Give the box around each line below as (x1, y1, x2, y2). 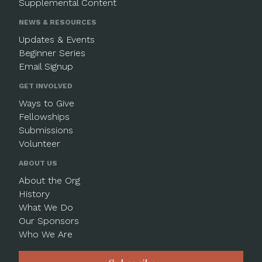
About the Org (19, 175, 81, 186)
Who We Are (19, 229, 73, 240)
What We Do (19, 202, 74, 213)
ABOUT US (19, 159, 58, 167)
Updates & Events (19, 34, 95, 45)
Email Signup (19, 61, 74, 72)
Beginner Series (19, 47, 86, 58)
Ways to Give (19, 98, 75, 109)
